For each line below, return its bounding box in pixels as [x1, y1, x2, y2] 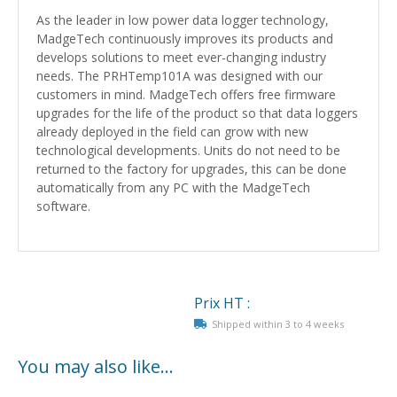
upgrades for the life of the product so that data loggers [36, 105, 358, 121]
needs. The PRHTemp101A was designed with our [36, 67, 323, 84]
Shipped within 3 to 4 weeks [212, 317, 344, 331]
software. [36, 198, 90, 214]
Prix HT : [194, 293, 250, 313]
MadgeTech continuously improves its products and [36, 30, 333, 47]
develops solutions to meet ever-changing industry [36, 49, 326, 66]
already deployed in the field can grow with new [36, 123, 308, 140]
